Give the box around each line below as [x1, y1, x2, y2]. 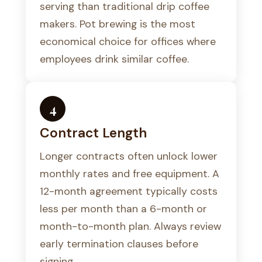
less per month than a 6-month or [40, 202, 207, 216]
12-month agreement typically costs [40, 184, 218, 198]
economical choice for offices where [40, 35, 216, 49]
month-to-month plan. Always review [40, 219, 221, 233]
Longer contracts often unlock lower [40, 149, 218, 163]
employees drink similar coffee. [40, 52, 189, 66]
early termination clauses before [40, 237, 198, 251]
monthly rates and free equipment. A [40, 167, 219, 181]
